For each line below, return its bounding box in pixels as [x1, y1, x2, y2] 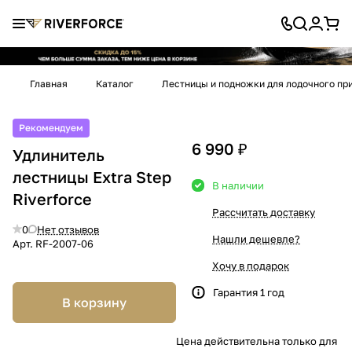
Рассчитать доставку [212, 205, 315, 218]
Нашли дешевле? [212, 232, 300, 245]
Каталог [96, 78, 134, 90]
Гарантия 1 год [213, 285, 284, 299]
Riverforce [13, 189, 92, 208]
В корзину [62, 294, 126, 310]
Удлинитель [13, 145, 104, 164]
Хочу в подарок [212, 258, 289, 272]
